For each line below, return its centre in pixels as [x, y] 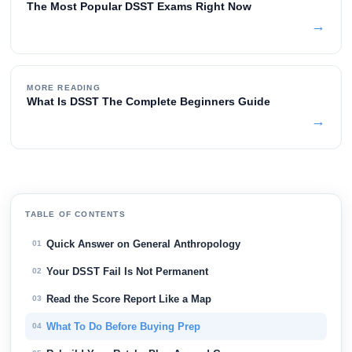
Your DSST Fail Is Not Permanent [128, 271]
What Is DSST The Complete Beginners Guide [149, 101]
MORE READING [64, 87]
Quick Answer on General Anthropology [144, 244]
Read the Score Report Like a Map [129, 299]
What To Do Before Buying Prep [124, 326]
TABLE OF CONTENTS [75, 214]
